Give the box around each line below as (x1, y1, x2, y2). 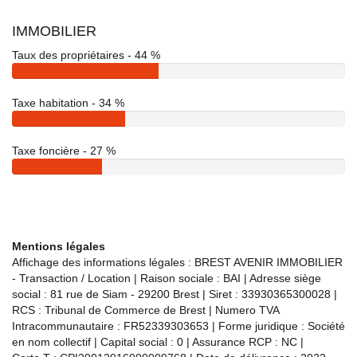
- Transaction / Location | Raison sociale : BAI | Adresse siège (12, 271, 321, 284)
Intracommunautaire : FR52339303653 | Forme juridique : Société (12, 319, 345, 332)
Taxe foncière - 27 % (12, 143, 116, 157)
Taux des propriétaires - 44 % (12, 48, 160, 61)
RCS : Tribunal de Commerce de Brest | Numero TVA (12, 303, 279, 316)
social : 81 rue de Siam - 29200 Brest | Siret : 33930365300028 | (12, 287, 337, 300)
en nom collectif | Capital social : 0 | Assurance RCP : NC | (12, 335, 304, 348)
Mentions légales (12, 239, 105, 253)
